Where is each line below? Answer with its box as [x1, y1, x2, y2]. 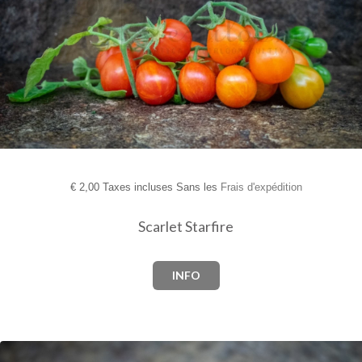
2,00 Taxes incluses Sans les [75, 180, 221, 193]
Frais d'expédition [220, 180, 302, 193]
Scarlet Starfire [138, 217, 234, 235]
